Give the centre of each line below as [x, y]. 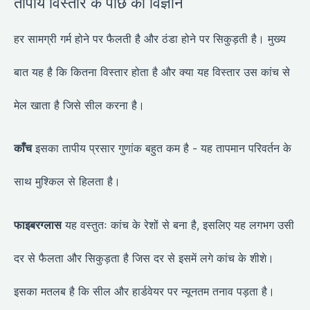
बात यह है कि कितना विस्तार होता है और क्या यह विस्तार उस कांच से [152, 72]
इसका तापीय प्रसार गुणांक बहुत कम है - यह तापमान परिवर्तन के [162, 148]
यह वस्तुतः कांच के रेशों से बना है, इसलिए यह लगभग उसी [178, 225]
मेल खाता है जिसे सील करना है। [79, 105]
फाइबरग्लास [38, 225]
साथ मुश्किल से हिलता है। [67, 182]
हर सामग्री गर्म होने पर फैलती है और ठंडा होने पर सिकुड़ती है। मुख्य [150, 39]
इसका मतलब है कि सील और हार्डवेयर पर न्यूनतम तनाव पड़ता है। [144, 291]
